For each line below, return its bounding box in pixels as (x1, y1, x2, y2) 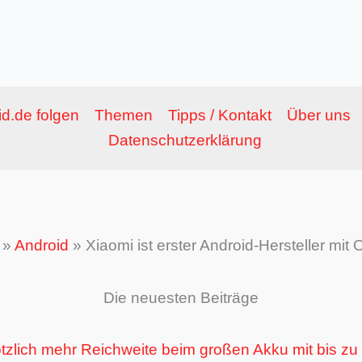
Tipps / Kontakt (168, 107, 272, 124)
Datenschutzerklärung (107, 132, 262, 149)
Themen (95, 107, 154, 124)
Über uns (287, 107, 351, 124)
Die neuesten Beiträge (103, 288, 259, 306)
